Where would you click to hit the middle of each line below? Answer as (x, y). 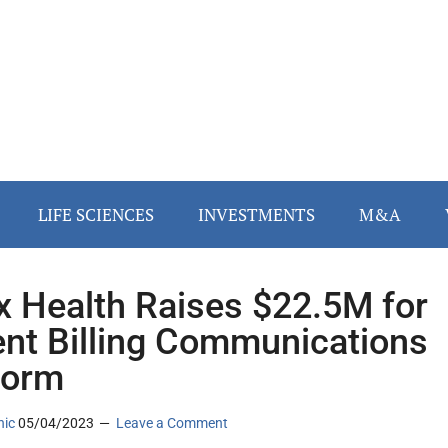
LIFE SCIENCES (96, 215)
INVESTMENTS (256, 215)
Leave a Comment (172, 423)
